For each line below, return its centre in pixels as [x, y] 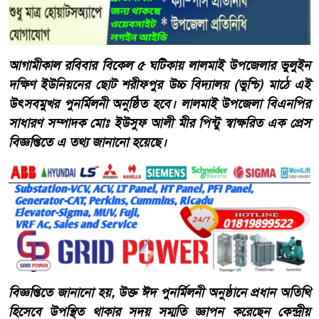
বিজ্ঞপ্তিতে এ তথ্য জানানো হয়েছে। [88, 142]
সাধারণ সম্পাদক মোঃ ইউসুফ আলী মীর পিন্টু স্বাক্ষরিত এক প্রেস [159, 123]
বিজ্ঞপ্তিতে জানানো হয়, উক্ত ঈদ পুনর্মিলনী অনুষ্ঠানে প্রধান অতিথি [159, 293]
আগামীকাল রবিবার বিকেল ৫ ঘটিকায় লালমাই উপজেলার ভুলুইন [159, 65]
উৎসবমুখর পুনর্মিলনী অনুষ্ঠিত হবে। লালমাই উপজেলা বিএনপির [159, 104]
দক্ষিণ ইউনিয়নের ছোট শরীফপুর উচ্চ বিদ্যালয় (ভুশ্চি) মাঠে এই [159, 84]
